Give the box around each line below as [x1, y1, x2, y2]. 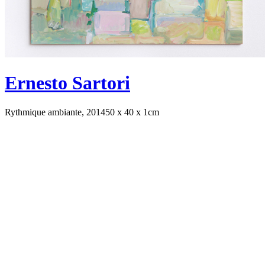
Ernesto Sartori [5, 72, 130, 94]
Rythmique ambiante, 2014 [5, 106, 105, 117]
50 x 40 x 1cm [105, 106, 159, 117]
